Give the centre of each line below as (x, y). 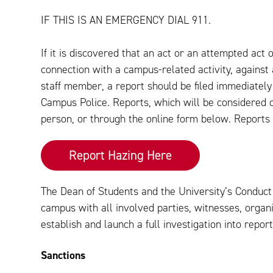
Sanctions (63, 256)
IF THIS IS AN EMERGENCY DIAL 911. (126, 20)
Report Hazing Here (121, 155)
